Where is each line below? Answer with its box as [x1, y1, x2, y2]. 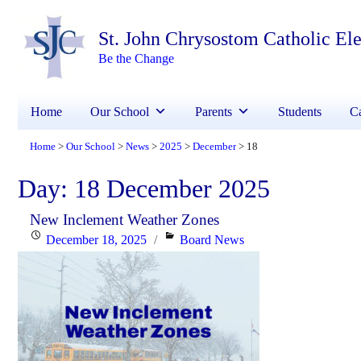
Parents [195, 105, 232, 119]
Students [278, 105, 322, 119]
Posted [29, 232, 63, 247]
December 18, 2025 [46, 233, 147, 247]
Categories [163, 232, 218, 247]
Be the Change [98, 51, 175, 65]
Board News [180, 233, 245, 247]
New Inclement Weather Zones [30, 211, 219, 229]
